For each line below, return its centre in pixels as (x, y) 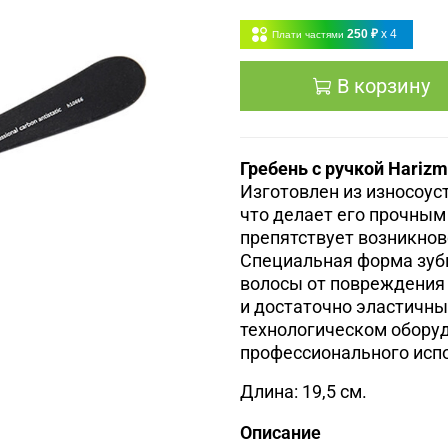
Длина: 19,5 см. (303, 391)
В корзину (383, 86)
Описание (280, 433)
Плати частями (308, 35)
